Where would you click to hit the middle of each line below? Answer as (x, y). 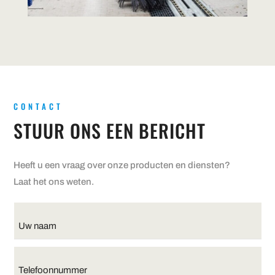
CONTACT (39, 106)
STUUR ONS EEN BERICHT (110, 130)
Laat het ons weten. (54, 181)
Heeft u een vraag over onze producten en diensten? (122, 165)
